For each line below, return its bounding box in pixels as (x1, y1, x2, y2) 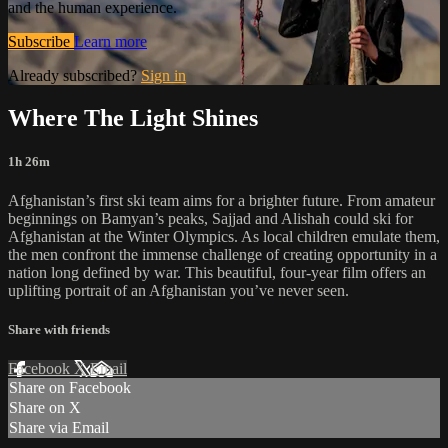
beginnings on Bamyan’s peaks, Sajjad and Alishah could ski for (8, 209, 413, 227)
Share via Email (9, 419, 109, 437)
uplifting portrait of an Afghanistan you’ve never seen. (8, 281, 349, 299)
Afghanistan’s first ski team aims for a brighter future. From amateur (8, 191, 435, 209)
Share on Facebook (9, 379, 131, 397)
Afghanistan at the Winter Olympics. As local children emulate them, (8, 227, 440, 245)
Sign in (141, 66, 186, 84)
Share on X (9, 399, 81, 417)
